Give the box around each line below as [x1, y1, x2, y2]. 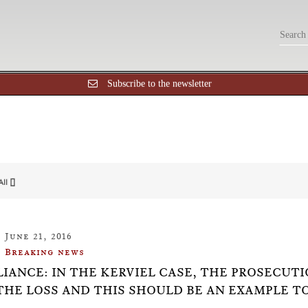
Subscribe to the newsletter [107, 78, 212, 89]
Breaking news [5, 246, 85, 257]
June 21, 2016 [5, 230, 72, 241]
